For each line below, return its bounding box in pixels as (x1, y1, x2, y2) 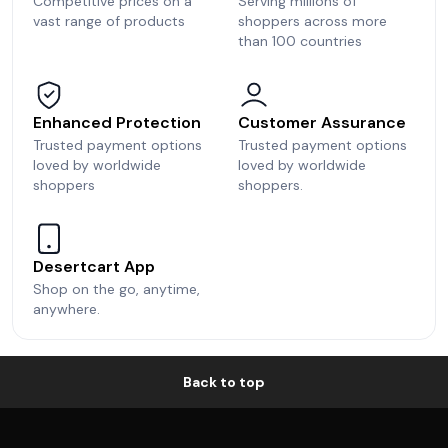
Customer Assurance (238, 111, 406, 133)
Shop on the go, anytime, (33, 279, 200, 298)
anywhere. (33, 299, 100, 318)
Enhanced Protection (33, 111, 201, 133)
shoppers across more (238, 11, 387, 30)
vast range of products (33, 11, 185, 30)
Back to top (183, 372, 265, 391)
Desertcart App (33, 255, 155, 277)
